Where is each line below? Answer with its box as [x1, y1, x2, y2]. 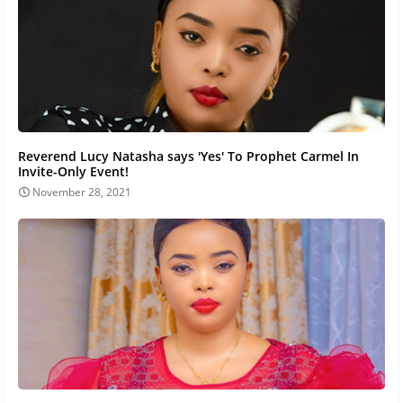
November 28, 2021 [32, 184, 131, 200]
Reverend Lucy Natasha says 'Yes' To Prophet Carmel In [18, 147, 359, 165]
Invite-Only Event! [18, 162, 129, 180]
